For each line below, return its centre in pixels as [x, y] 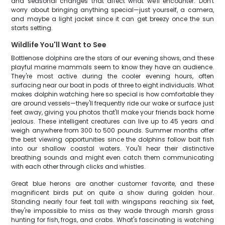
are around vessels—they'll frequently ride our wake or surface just [113, 103]
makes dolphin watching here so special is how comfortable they [113, 94]
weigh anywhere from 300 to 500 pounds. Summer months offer [113, 130]
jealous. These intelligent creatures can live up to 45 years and [113, 121]
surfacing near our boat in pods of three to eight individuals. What [113, 85]
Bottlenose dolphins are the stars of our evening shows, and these [113, 58]
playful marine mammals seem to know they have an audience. [113, 67]
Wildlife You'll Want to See [59, 45]
